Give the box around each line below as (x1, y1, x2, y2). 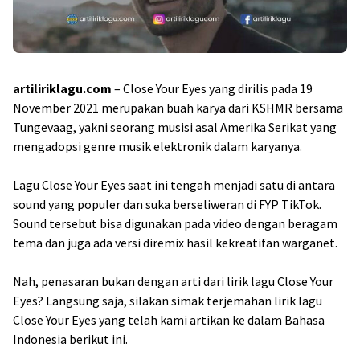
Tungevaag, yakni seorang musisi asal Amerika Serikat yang (13, 119, 337, 135)
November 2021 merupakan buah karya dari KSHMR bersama (13, 100, 343, 116)
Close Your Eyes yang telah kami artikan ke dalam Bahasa (13, 312, 325, 328)
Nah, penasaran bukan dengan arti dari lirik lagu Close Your (13, 273, 333, 289)
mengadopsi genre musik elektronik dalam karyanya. (13, 138, 302, 154)
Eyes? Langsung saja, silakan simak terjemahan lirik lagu (13, 292, 322, 309)
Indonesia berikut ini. (13, 331, 128, 347)
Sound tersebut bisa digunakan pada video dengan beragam (13, 215, 337, 231)
